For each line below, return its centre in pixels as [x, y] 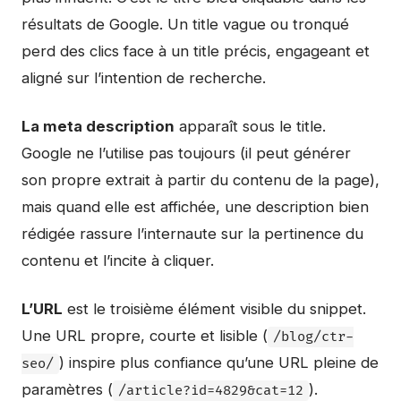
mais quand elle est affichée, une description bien [195, 207]
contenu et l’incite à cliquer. [118, 260]
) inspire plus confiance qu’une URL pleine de [219, 363]
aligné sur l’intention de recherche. [144, 78]
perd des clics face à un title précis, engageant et [196, 51]
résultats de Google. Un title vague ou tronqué [185, 24]
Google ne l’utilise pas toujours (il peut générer [186, 153]
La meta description [98, 126]
